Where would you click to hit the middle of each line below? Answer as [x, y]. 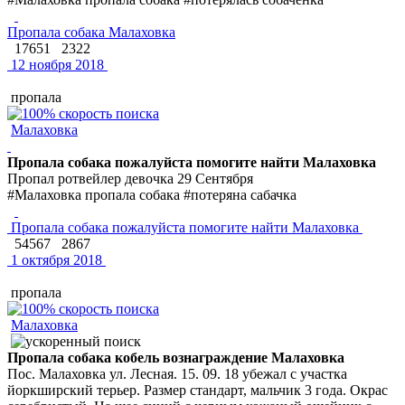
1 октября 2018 [55, 259]
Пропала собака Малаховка [91, 32]
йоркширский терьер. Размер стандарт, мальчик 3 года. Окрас [198, 390]
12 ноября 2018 [56, 64]
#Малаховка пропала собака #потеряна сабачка [152, 194]
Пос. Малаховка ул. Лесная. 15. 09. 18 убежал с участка [177, 373]
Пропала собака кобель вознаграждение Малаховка [176, 357]
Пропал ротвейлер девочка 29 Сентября [130, 178]
